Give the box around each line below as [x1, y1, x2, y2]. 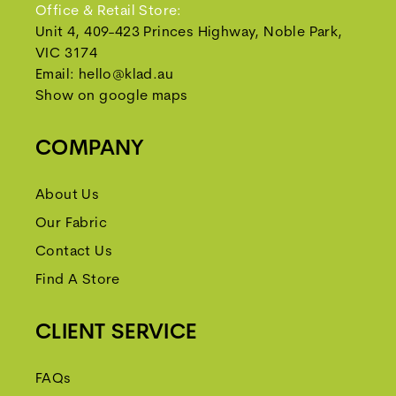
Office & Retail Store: [35, 4, 182, 19]
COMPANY [35, 139, 145, 160]
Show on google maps [35, 89, 188, 103]
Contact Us [35, 245, 112, 259]
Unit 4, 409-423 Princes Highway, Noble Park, [35, 26, 343, 40]
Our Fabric [35, 217, 107, 231]
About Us [35, 188, 100, 202]
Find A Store [35, 273, 120, 287]
